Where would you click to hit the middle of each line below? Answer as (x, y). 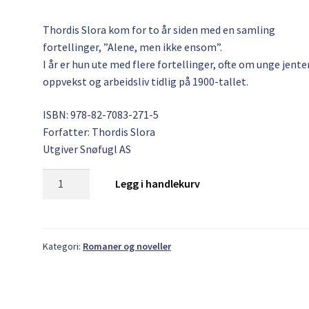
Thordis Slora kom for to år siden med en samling (159, 29)
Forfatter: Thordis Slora (99, 131)
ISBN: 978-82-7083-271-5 (101, 114)
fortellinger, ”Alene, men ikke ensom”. (133, 47)
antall (57, 228)
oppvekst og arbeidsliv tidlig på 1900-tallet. (147, 81)
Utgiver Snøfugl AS (87, 149)
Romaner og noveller (127, 247)
